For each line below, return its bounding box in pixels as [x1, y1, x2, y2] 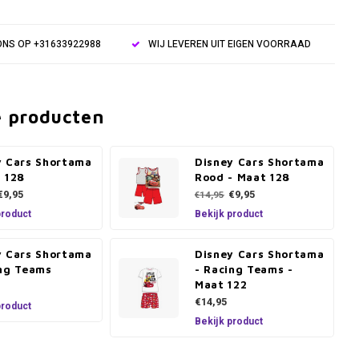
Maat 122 [195, 278, 248, 291]
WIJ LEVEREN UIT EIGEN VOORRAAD [147, 37, 311, 51]
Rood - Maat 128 [195, 171, 290, 184]
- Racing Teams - [195, 263, 293, 276]
